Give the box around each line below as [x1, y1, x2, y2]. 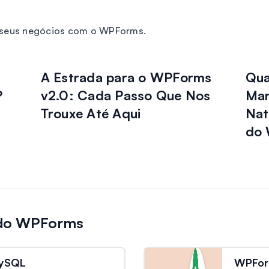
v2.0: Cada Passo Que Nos [40, 87, 211, 103]
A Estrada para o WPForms [40, 69, 212, 85]
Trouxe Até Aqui [40, 105, 141, 121]
